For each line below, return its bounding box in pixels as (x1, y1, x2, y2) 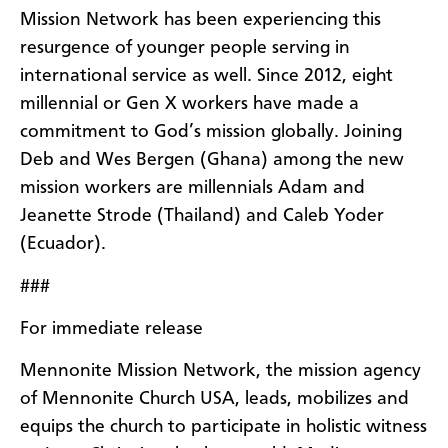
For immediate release (20, 320, 203, 339)
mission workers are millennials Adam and (20, 179, 365, 198)
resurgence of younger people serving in (20, 39, 350, 58)
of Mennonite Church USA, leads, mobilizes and (20, 390, 409, 409)
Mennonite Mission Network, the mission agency (20, 362, 421, 381)
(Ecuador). (20, 235, 106, 254)
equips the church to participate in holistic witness (20, 418, 427, 437)
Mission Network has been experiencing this (20, 11, 381, 30)
